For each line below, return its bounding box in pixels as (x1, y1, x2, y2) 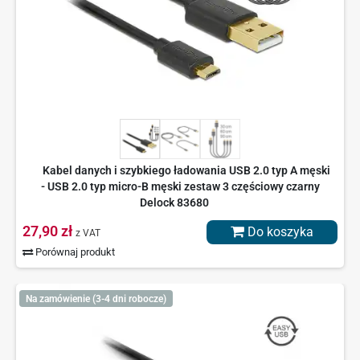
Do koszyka (244, 224, 313, 240)
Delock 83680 (139, 196, 209, 210)
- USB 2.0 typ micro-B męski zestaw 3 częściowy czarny (40, 180, 320, 194)
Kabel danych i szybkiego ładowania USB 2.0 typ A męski (42, 164, 330, 178)
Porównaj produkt (33, 246, 116, 259)
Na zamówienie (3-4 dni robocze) (25, 292, 166, 305)
